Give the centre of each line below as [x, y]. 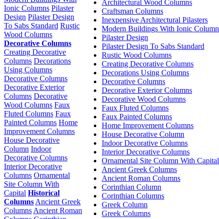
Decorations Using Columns [145, 72]
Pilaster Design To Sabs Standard [153, 46]
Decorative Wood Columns [144, 99]
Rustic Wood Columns [137, 55]
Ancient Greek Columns [139, 169]
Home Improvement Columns [148, 125]
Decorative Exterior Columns [147, 90]
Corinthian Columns [133, 196]
